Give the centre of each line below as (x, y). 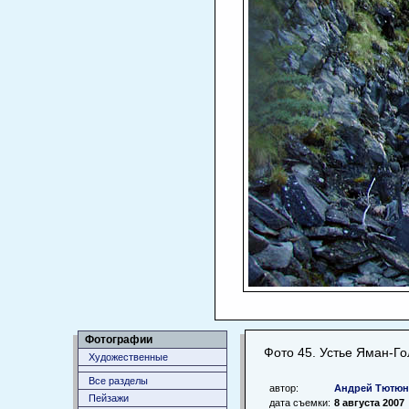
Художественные (128, 357)
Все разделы (118, 381)
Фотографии (119, 340)
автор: (284, 388)
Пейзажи (109, 398)
